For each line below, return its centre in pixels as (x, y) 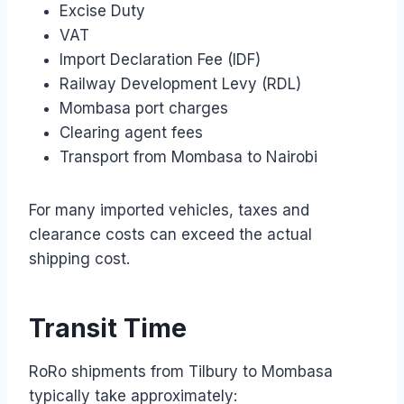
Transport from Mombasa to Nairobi (188, 156)
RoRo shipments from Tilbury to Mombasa (181, 371)
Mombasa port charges (144, 108)
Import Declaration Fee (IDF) (160, 59)
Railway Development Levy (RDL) (180, 83)
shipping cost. (79, 258)
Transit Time (108, 328)
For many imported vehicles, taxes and (169, 210)
